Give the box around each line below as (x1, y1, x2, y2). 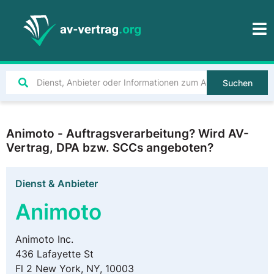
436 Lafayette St (15, 248, 94, 260)
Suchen (222, 78, 253, 88)
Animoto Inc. (15, 233, 73, 245)
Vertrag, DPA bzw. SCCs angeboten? (6, 140, 213, 155)
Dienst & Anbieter (15, 177, 98, 190)
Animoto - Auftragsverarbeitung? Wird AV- (6, 126, 249, 141)
